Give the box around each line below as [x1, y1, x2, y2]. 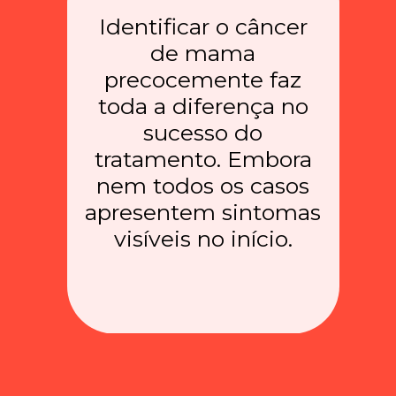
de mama [150, 39, 256, 66]
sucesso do [143, 118, 263, 146]
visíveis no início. [113, 225, 293, 252]
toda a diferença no [97, 92, 308, 119]
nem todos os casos [96, 171, 310, 199]
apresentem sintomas [85, 198, 322, 225]
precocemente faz [104, 65, 302, 93]
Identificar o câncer [98, 12, 308, 40]
